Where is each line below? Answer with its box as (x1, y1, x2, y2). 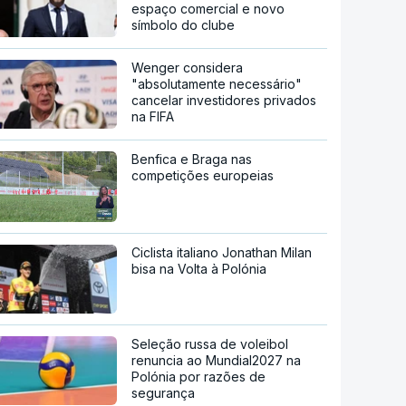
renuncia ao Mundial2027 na (131, 353, 302, 369)
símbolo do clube (131, 17, 236, 34)
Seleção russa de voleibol (131, 336, 289, 353)
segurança (131, 385, 196, 401)
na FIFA (131, 109, 175, 125)
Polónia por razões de (131, 369, 266, 385)
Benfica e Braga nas (131, 151, 253, 168)
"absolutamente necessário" (131, 76, 303, 92)
